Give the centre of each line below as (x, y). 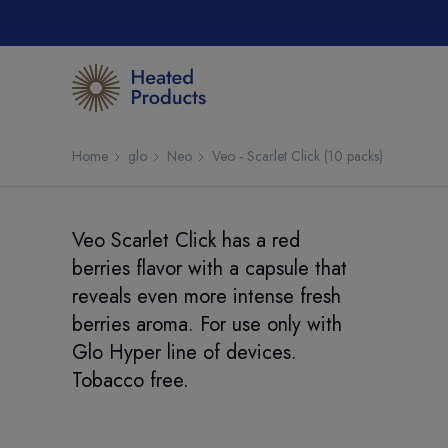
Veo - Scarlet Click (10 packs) (297, 156)
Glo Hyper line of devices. (184, 352)
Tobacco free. (130, 380)
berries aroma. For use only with (207, 324)
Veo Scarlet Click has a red (186, 240)
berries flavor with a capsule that (209, 268)
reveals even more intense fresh (206, 296)
